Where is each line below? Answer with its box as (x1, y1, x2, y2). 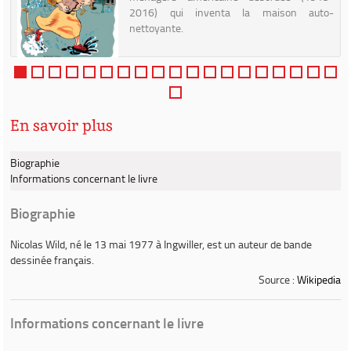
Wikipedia (297, 272, 341, 287)
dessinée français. (10, 252, 94, 267)
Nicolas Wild (10, 237, 65, 251)
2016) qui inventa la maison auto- (129, 5, 334, 20)
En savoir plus (10, 115, 113, 136)
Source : (259, 272, 297, 287)
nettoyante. (129, 20, 184, 35)
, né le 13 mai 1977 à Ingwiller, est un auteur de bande (65, 237, 312, 251)
